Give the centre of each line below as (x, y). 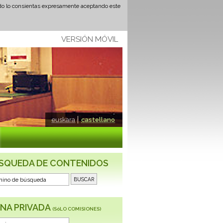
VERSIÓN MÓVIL (89, 40)
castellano (98, 120)
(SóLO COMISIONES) (77, 209)
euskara (63, 120)
